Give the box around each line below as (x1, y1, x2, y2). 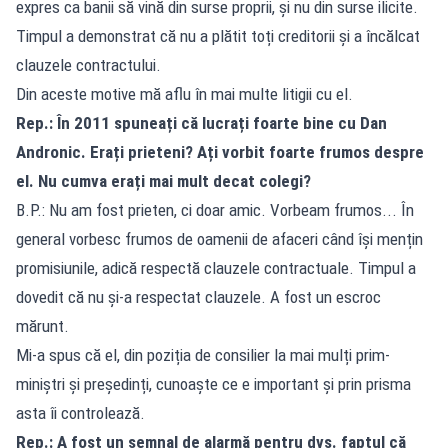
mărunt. (16, 315, 69, 336)
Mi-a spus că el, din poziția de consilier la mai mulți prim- (16, 344, 390, 365)
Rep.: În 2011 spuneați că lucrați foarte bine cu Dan (16, 112, 387, 133)
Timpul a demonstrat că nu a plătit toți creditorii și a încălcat (16, 25, 420, 46)
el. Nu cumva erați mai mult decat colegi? (16, 170, 311, 191)
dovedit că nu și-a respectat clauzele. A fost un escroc (16, 286, 381, 307)
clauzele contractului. (16, 54, 161, 75)
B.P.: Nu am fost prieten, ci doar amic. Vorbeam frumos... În (16, 199, 414, 220)
